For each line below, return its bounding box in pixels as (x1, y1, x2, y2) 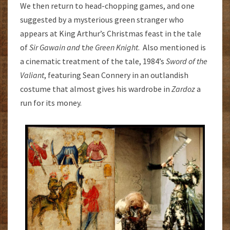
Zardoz (171, 84, 195, 94)
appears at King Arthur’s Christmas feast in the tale (20, 28, 201, 39)
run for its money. (20, 98, 82, 108)
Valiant (20, 70, 44, 81)
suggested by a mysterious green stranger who (20, 14, 184, 25)
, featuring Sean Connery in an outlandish (44, 70, 188, 81)
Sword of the (166, 56, 207, 67)
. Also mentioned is (138, 42, 206, 53)
